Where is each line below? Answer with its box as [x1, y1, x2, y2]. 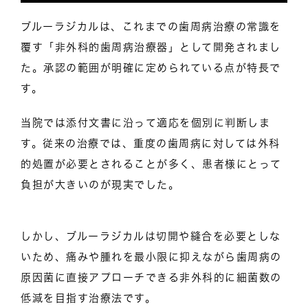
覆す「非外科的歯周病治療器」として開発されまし [21, 41, 281, 52]
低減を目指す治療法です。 [21, 292, 156, 303]
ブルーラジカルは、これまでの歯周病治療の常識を [21, 21, 281, 32]
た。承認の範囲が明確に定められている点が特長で [21, 62, 281, 73]
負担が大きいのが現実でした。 [21, 179, 179, 190]
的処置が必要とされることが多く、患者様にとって [21, 158, 282, 169]
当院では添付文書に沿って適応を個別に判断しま [21, 117, 270, 128]
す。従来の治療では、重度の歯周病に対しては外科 [21, 137, 280, 148]
